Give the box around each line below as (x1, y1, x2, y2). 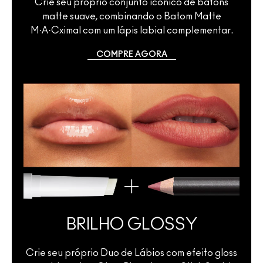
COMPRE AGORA (96, 50, 167, 59)
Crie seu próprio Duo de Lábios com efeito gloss (26, 248, 237, 258)
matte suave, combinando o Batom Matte (42, 11, 221, 21)
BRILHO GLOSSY (66, 217, 197, 234)
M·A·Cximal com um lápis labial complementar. (30, 25, 233, 35)
